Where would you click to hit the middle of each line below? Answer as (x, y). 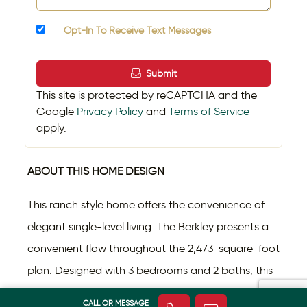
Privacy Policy (110, 112)
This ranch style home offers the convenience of (146, 205)
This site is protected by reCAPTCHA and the (147, 95)
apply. (51, 128)
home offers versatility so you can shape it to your (151, 293)
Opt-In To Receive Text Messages (135, 31)
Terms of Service (209, 112)
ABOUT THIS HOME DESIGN (96, 171)
